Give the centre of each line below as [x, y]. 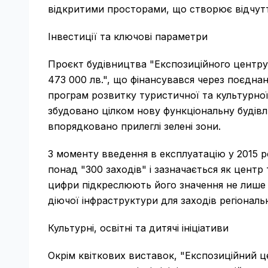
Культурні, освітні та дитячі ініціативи [138, 228]
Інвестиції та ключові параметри [128, 36]
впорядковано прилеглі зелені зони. [134, 126]
